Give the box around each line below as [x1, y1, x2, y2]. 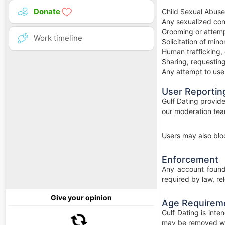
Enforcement [162, 154, 218, 165]
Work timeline [34, 33, 82, 43]
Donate [34, 7, 62, 17]
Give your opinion [51, 193, 112, 202]
